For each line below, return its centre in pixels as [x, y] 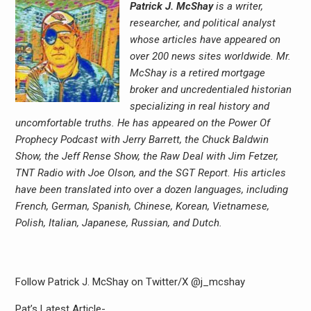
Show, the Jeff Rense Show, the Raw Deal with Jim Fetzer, [146, 156]
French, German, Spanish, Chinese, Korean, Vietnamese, [142, 206]
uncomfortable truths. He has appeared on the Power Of [142, 123]
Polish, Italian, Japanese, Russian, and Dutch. [118, 222]
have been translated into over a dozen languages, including [151, 189]
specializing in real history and [199, 106]
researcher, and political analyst [202, 23]
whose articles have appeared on [205, 39]
